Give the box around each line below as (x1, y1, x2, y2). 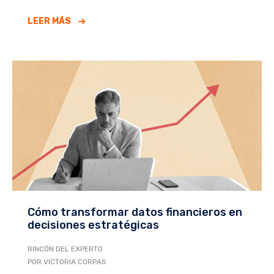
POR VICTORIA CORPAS (28, 257, 106, 267)
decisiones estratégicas (28, 218, 159, 232)
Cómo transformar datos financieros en (28, 206, 242, 220)
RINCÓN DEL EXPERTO (28, 245, 103, 254)
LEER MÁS (28, 15, 71, 26)
